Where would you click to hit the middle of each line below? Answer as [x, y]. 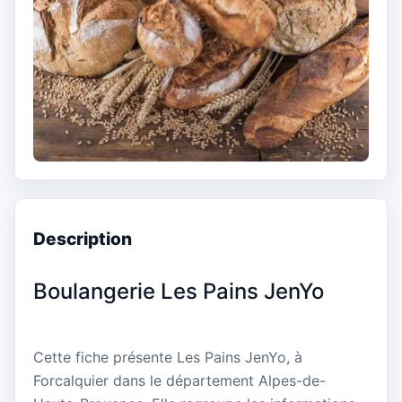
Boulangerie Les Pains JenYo [179, 291]
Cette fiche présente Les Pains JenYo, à [168, 357]
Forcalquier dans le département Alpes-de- [179, 380]
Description [83, 238]
